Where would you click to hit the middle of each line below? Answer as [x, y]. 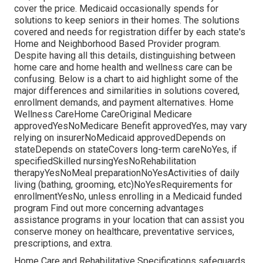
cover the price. [47, 9]
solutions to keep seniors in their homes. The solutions [127, 21]
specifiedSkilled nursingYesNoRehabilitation [105, 161]
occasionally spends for [168, 9]
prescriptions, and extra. [63, 244]
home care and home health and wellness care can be [123, 68]
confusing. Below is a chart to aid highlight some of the [126, 79]
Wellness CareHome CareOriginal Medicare [103, 114]
